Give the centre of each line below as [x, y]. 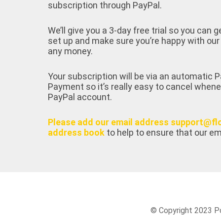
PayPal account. [80, 97]
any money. [70, 51]
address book [76, 132]
